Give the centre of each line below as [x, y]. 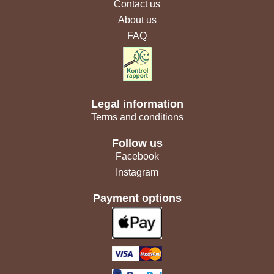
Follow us [137, 143]
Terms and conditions [137, 117]
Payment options [137, 198]
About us [137, 20]
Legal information [137, 104]
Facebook [137, 156]
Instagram [137, 172]
